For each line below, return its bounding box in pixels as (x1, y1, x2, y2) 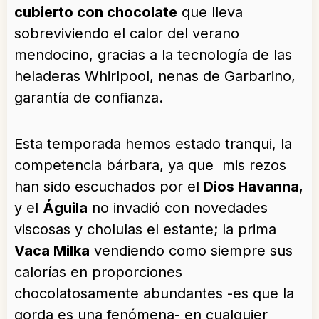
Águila (43, 199, 88, 217)
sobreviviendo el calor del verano (14, 25, 239, 43)
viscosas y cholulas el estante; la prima (14, 221, 276, 239)
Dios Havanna (204, 178, 299, 196)
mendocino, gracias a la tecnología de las (14, 46, 292, 64)
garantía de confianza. (14, 89, 163, 107)
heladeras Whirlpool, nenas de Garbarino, (14, 68, 296, 85)
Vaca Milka (14, 242, 90, 260)
